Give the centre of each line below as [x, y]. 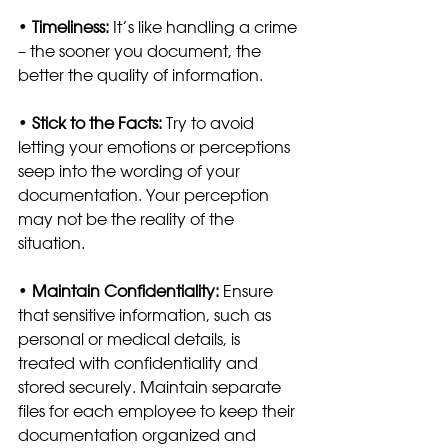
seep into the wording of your [131, 170]
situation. [53, 242]
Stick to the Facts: [97, 122]
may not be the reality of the [128, 218]
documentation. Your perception [145, 194]
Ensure [248, 290]
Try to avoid [210, 122]
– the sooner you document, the [141, 50]
